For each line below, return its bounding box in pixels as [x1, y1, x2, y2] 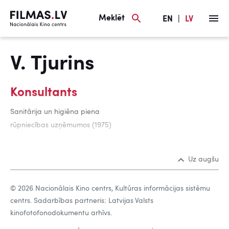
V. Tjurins [10, 54, 95, 75]
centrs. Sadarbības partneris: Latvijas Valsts [10, 197, 153, 204]
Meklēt [99, 14, 125, 22]
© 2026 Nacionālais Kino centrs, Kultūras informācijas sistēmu [10, 185, 210, 192]
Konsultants [10, 87, 77, 99]
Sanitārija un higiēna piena [10, 108, 100, 116]
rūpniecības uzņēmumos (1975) [10, 122, 111, 129]
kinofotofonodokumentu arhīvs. [10, 210, 112, 217]
